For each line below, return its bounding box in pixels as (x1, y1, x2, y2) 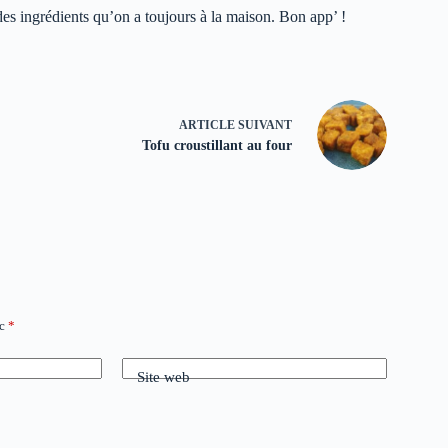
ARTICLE (178, 118, 235, 133)
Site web (137, 369, 190, 386)
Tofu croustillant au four (141, 138, 292, 154)
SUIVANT (234, 118, 292, 133)
